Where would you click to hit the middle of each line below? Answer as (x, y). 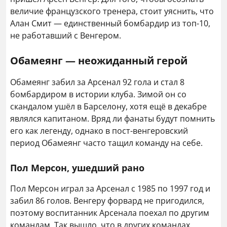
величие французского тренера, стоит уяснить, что (112, 11)
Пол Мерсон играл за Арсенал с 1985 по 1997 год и (110, 188)
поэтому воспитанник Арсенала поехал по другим (110, 213)
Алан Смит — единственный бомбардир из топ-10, (110, 23)
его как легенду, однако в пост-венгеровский (99, 131)
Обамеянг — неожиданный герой (99, 61)
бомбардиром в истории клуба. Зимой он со (98, 94)
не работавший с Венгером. (66, 35)
